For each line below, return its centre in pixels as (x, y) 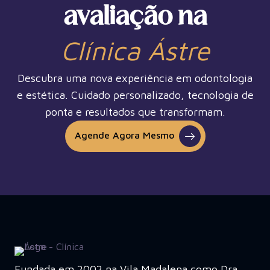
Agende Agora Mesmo (124, 135)
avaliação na (135, 17)
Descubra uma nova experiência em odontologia (135, 78)
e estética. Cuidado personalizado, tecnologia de (135, 95)
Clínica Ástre (135, 50)
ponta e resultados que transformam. (135, 111)
